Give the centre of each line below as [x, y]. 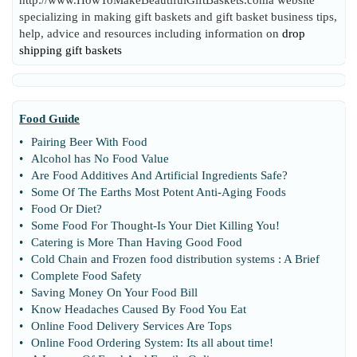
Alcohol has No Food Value [100, 159]
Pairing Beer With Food [89, 142]
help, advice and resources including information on [151, 33]
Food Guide [49, 119]
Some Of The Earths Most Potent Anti [124, 192]
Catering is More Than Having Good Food [137, 242]
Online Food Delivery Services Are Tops [131, 326]
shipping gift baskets [71, 50]
